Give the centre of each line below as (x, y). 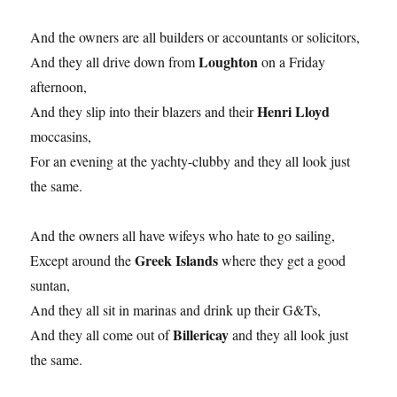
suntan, (51, 285)
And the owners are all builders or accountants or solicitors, (195, 37)
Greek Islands (179, 261)
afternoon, (59, 87)
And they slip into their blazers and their (144, 112)
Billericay (203, 335)
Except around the (83, 261)
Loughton (230, 62)
